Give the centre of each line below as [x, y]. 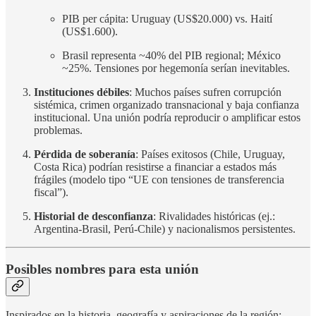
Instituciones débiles [81, 92]
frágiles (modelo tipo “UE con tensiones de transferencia [159, 179]
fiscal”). [51, 192]
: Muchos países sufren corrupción [205, 92]
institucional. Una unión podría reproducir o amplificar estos [167, 117]
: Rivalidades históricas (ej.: [214, 216]
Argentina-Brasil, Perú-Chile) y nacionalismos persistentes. [165, 229]
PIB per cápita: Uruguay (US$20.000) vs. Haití [167, 18]
